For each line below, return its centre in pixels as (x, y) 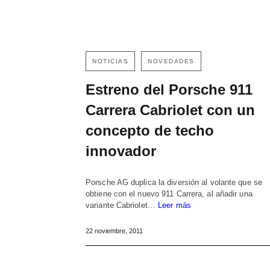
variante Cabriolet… (122, 206)
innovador (121, 151)
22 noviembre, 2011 (114, 231)
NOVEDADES (171, 61)
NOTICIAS (110, 61)
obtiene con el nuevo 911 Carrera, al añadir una (169, 194)
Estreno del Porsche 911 (169, 90)
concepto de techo (150, 131)
